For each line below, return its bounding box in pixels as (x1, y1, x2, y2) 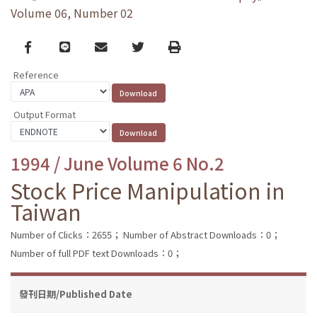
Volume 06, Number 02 (11, 4, 133, 22)
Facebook (23, 37, 82, 55)
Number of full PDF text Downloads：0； (11, 246, 182, 260)
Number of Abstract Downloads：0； (123, 227, 280, 241)
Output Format (13, 107, 76, 121)
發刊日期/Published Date (19, 287, 132, 301)
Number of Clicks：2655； (11, 227, 121, 241)
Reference (13, 68, 59, 82)
